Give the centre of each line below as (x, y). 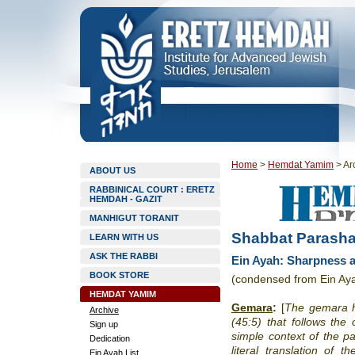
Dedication (110, 338)
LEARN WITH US (124, 237)
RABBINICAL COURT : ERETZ (152, 189)
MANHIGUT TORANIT (134, 218)
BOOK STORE (119, 275)
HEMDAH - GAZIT (126, 199)
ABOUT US (113, 170)
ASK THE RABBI (124, 256)
